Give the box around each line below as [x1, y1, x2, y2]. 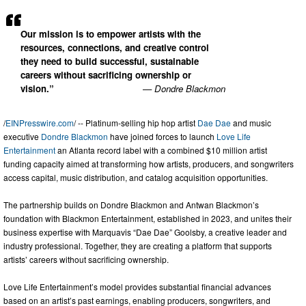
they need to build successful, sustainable [20, 54, 199, 68]
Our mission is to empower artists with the [20, 27, 201, 40]
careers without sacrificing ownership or [20, 68, 191, 81]
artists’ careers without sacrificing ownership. [3, 253, 169, 265]
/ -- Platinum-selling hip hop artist [74, 116, 197, 128]
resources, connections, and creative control [20, 40, 209, 54]
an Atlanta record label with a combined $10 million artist [55, 143, 267, 156]
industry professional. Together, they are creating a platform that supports [3, 239, 272, 251]
